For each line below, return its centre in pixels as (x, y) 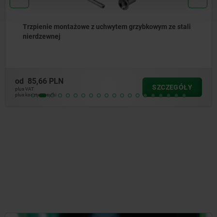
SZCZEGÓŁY (172, 87)
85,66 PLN (46, 81)
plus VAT (24, 89)
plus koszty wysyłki (36, 94)
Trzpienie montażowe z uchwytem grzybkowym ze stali (107, 27)
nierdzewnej (42, 37)
